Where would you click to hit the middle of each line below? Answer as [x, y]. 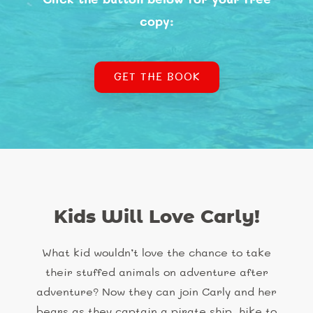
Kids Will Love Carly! [156, 217]
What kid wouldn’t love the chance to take [156, 253]
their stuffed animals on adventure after [156, 273]
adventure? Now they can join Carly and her [156, 292]
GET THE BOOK [156, 77]
